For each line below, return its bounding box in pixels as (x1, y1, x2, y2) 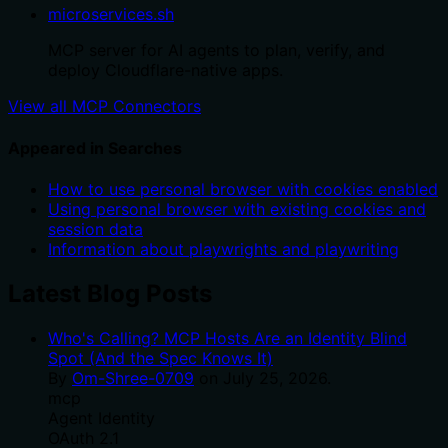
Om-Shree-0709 (72, 367, 194, 388)
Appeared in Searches (8, 137, 182, 158)
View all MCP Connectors (8, 96, 201, 117)
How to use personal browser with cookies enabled (48, 178, 438, 199)
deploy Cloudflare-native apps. (48, 60, 283, 81)
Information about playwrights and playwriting (48, 238, 399, 259)
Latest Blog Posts (8, 278, 212, 308)
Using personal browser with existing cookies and (48, 198, 426, 219)
